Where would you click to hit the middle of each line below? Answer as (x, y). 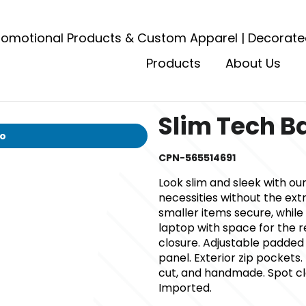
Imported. (185, 288)
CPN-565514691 (197, 158)
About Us (253, 64)
